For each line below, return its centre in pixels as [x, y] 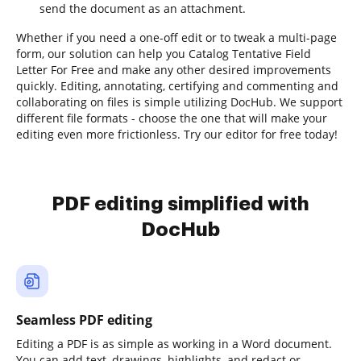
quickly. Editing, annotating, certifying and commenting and [177, 86]
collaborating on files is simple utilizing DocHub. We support [179, 102]
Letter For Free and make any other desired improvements [174, 70]
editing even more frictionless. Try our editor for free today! [177, 134]
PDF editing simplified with [180, 204]
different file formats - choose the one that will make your [172, 118]
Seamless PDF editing [84, 320]
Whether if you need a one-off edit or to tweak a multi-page [176, 37]
